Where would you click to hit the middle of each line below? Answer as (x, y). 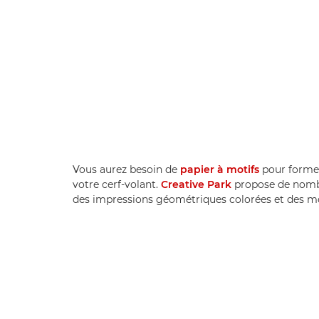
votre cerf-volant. (117, 184)
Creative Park (196, 184)
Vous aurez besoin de (126, 169)
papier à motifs (220, 169)
